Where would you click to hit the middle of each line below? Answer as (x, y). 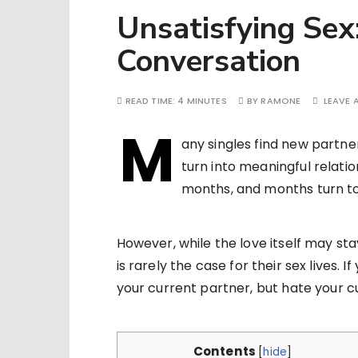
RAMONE (281, 101)
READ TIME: (151, 101)
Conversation (208, 61)
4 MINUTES (202, 101)
